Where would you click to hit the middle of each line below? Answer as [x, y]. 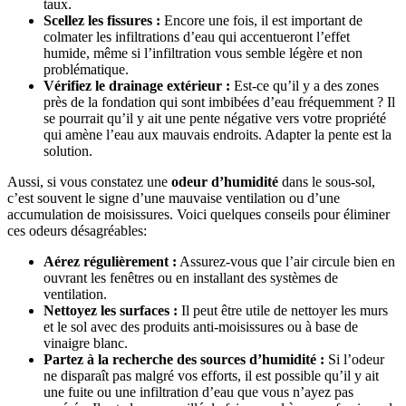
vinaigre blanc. [86, 343]
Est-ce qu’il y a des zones [304, 85]
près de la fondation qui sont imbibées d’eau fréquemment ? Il [219, 101]
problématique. [86, 69]
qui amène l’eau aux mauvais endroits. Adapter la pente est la [217, 134]
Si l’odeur [354, 359]
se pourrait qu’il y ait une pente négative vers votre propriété [215, 118]
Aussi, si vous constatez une [89, 181]
